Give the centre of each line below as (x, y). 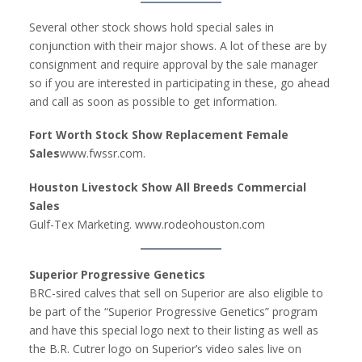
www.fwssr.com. (104, 154)
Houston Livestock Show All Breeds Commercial (168, 187)
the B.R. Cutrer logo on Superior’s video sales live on (165, 348)
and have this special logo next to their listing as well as (174, 330)
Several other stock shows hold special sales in (152, 27)
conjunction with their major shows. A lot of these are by (178, 46)
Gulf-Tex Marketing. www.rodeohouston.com (147, 224)
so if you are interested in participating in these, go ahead (179, 83)
